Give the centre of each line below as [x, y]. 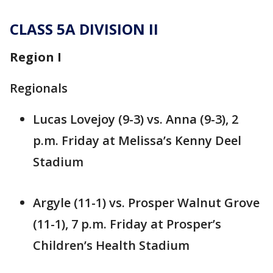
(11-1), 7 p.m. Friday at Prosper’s [127, 224]
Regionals [39, 88]
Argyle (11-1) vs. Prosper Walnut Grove [146, 203]
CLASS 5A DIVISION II [84, 29]
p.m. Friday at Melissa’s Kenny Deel [137, 141]
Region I [36, 57]
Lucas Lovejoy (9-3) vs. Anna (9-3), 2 [136, 119]
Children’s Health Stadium [111, 246]
